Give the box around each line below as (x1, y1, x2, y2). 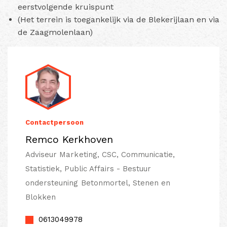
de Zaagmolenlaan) (18, 27, 93, 37)
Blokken (25, 192, 56, 202)
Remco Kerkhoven (25, 133, 113, 145)
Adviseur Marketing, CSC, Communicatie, (25, 149, 175, 159)
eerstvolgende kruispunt (18, 2, 113, 12)
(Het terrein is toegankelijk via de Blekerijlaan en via (18, 14, 219, 24)
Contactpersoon (25, 118, 84, 126)
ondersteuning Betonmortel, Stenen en (25, 178, 171, 187)
